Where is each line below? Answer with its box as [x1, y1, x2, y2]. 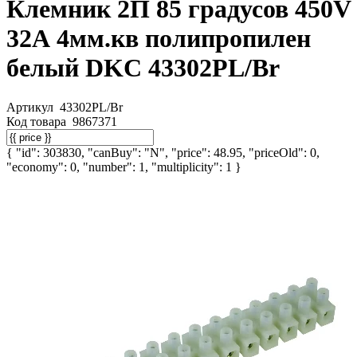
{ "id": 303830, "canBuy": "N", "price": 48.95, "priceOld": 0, [6, 145, 320, 159]
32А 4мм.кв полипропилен [6, 24, 311, 53]
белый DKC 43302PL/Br [6, 53, 280, 83]
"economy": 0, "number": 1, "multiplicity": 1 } [6, 159, 241, 174]
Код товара [6, 114, 69, 128]
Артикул [6, 100, 57, 114]
